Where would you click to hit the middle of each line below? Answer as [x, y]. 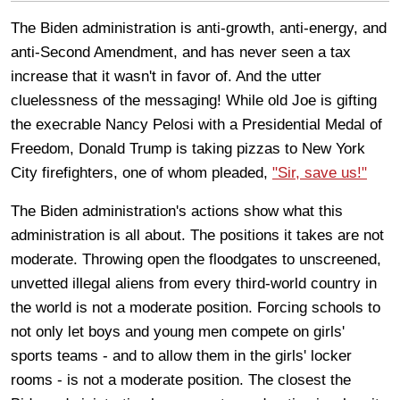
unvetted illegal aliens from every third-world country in [194, 283]
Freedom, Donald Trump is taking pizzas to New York [188, 148]
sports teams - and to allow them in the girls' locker [181, 355]
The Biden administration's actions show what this [177, 211]
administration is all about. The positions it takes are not [197, 235]
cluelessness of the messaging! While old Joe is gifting [194, 100]
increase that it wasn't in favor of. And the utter [166, 76]
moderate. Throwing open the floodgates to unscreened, [196, 259]
